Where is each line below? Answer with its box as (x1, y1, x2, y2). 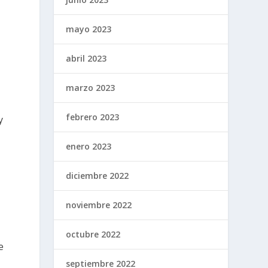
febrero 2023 (66, 111, 120, 123)
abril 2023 (66, 52, 107, 64)
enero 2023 (66, 140, 112, 152)
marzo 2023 (66, 81, 115, 93)
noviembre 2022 (66, 199, 132, 211)
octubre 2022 (66, 228, 121, 240)
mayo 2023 (66, 23, 112, 35)
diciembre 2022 (66, 169, 129, 181)
